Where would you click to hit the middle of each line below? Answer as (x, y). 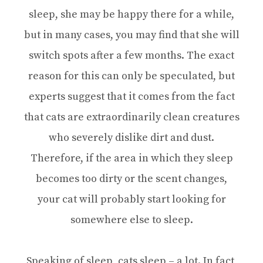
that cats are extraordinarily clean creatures (131, 117)
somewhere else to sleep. (131, 220)
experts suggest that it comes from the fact (131, 96)
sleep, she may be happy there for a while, (131, 14)
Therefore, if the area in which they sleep (131, 158)
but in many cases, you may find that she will (131, 35)
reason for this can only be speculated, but (131, 76)
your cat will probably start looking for (131, 199)
